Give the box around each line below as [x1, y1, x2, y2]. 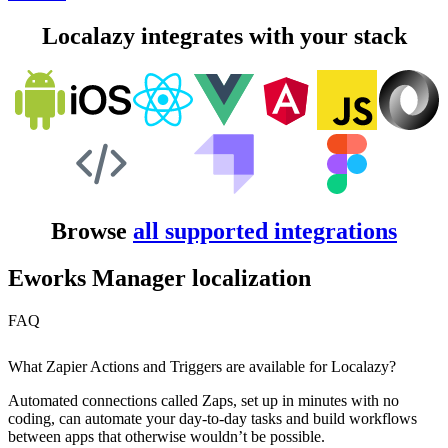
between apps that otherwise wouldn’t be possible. [8, 427, 325, 445]
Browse [51, 218, 133, 244]
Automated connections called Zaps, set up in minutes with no [8, 391, 399, 409]
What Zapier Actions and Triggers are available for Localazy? [8, 357, 396, 375]
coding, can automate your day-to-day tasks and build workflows [8, 409, 417, 427]
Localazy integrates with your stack [41, 23, 407, 50]
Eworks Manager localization [8, 264, 311, 291]
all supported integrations [133, 218, 397, 244]
